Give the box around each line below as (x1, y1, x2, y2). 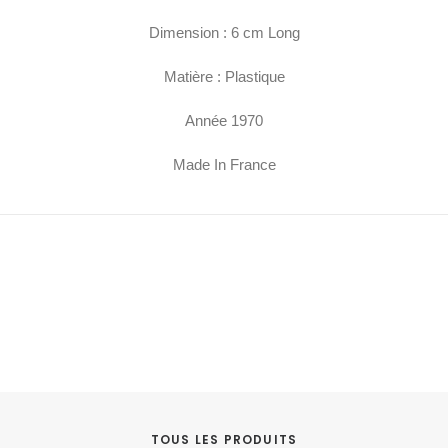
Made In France (172, 156, 276, 173)
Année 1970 (185, 112, 263, 129)
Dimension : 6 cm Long (148, 24, 300, 41)
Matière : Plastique (163, 68, 285, 85)
